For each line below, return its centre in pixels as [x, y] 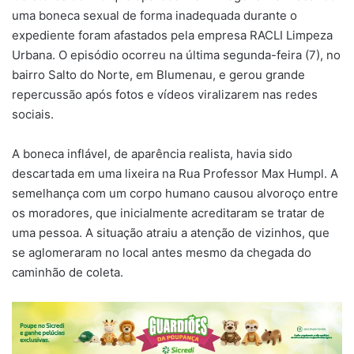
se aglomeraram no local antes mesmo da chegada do [162, 252]
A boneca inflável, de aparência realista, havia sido [152, 153]
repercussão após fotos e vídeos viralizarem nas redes [165, 94]
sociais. [33, 114]
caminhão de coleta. [68, 272]
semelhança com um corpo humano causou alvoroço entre [175, 193]
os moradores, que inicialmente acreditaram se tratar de [168, 213]
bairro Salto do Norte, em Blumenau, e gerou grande [158, 74]
